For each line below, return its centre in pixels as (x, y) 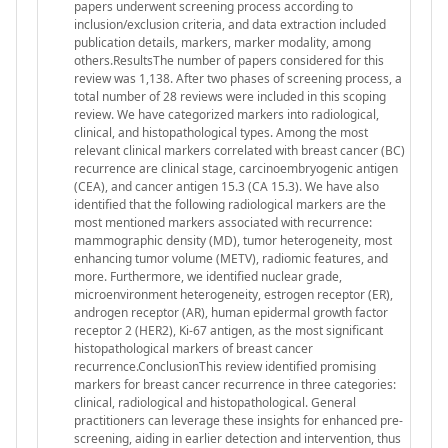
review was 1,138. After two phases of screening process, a (238, 78)
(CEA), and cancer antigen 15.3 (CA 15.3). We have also (226, 186)
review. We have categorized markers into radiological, (226, 114)
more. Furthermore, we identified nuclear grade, (208, 276)
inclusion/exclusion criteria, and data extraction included (230, 24)
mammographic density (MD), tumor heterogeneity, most (233, 240)
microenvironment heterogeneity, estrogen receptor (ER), (233, 294)
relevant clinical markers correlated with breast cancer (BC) (239, 150)
